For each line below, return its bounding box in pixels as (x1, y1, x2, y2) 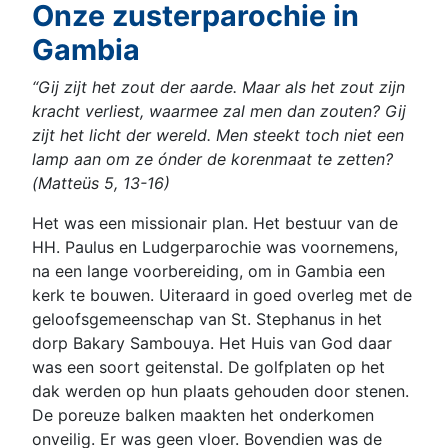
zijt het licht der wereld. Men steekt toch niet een (32, 125, 404, 146)
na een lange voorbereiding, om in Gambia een (32, 261, 385, 282)
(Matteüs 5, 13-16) (32, 173, 170, 194)
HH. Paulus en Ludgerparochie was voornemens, (32, 237, 398, 258)
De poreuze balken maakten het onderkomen (32, 405, 374, 426)
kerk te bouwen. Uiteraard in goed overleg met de (32, 285, 412, 306)
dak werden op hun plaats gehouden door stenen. (32, 381, 409, 402)
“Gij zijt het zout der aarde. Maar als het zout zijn (32, 77, 405, 98)
